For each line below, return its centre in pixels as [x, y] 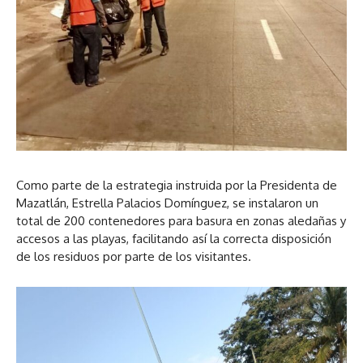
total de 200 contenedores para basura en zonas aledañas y [181, 221]
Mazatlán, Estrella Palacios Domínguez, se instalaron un [167, 203]
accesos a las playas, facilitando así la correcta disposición [174, 239]
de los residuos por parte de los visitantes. [134, 257]
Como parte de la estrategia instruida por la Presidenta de [177, 186]
